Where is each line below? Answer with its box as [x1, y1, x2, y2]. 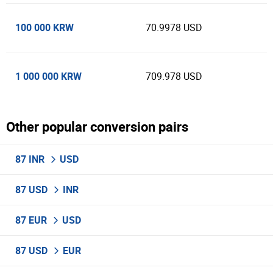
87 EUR [15, 213, 49, 227]
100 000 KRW [15, 21, 74, 34]
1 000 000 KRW [15, 69, 82, 83]
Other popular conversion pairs [6, 118, 188, 135]
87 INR [15, 152, 47, 166]
